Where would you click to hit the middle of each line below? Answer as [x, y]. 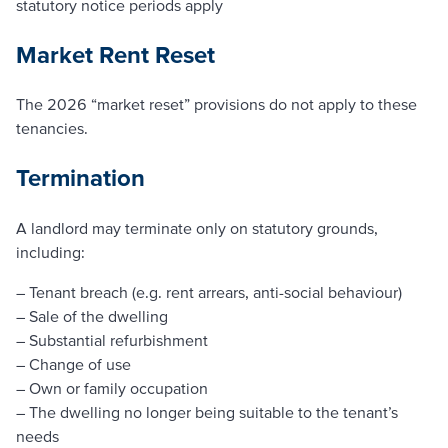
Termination [80, 178]
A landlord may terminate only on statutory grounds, [197, 228]
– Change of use [73, 364]
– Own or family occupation [112, 388]
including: [50, 252]
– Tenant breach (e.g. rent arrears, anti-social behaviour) [209, 292]
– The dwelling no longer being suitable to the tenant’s [207, 412]
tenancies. [52, 128]
